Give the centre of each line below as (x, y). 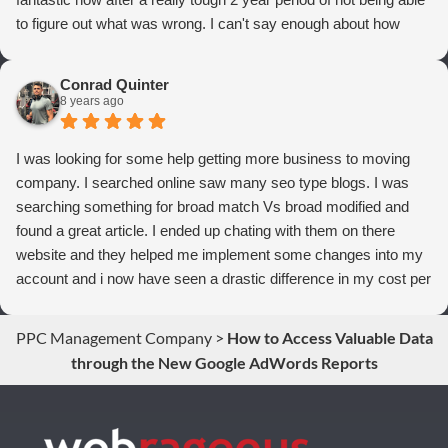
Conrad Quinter (114, 84)
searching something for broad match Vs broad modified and (212, 206)
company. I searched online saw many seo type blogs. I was (212, 182)
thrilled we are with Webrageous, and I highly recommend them (220, 47)
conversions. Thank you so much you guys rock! (175, 302)
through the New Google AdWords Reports (224, 362)
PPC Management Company (113, 337)
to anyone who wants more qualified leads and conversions (208, 71)
